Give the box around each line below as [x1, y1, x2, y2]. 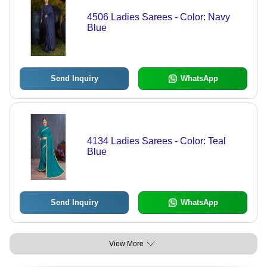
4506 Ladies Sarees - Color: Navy [86, 12, 230, 23]
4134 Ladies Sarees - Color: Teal [86, 136, 226, 147]
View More [109, 240, 144, 249]
